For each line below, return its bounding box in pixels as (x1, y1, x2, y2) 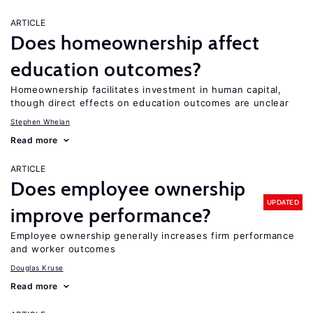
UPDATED (266, 197, 299, 207)
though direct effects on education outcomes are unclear (10, 97, 289, 108)
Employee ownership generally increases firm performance (10, 230, 295, 241)
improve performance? (10, 203, 212, 227)
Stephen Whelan (10, 117, 70, 126)
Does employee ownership (10, 177, 247, 201)
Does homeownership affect (10, 31, 260, 54)
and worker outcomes (10, 243, 116, 254)
